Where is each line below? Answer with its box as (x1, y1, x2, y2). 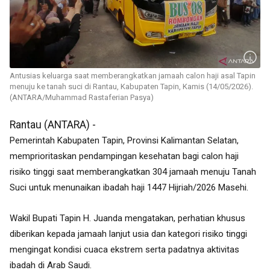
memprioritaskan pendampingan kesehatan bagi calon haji (10, 151, 239, 162)
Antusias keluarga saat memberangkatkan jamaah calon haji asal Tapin (10, 71, 256, 81)
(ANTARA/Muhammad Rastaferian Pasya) (10, 93, 154, 102)
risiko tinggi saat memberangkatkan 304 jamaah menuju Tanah (10, 166, 256, 178)
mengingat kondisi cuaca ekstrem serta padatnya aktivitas (10, 244, 239, 256)
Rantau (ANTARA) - (10, 119, 96, 131)
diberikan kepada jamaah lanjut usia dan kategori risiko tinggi (10, 228, 247, 240)
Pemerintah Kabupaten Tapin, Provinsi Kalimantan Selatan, (10, 135, 239, 146)
